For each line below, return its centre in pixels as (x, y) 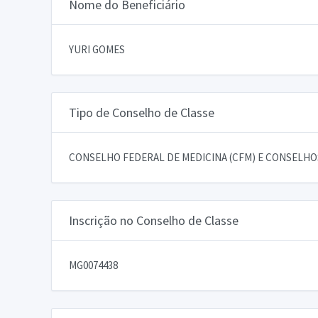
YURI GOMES (97, 49)
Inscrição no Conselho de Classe (154, 220)
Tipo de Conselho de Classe (142, 112)
